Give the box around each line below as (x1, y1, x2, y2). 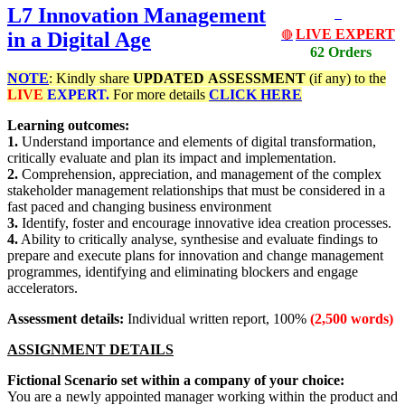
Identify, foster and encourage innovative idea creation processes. (18, 215, 391, 231)
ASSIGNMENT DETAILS (7, 342, 174, 358)
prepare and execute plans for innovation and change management (7, 248, 383, 264)
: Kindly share (49, 71, 133, 87)
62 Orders (310, 44, 372, 61)
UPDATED (133, 71, 204, 87)
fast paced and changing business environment (7, 199, 271, 215)
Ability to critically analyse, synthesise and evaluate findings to (18, 231, 378, 248)
